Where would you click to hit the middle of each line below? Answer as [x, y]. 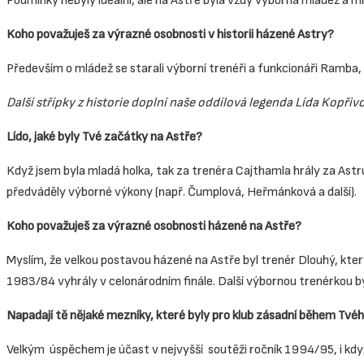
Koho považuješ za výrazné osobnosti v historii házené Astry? [170, 34]
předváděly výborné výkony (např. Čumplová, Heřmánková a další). [182, 192]
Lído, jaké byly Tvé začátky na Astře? [104, 136]
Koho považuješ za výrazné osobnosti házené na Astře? [154, 226]
